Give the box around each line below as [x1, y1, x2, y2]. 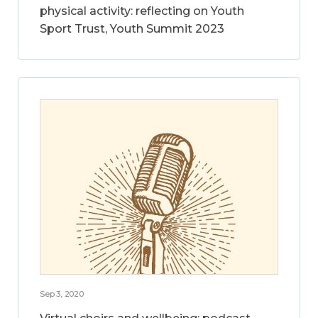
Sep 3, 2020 [40, 288, 84, 299]
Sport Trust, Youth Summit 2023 [40, 21, 224, 35]
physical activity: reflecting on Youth [40, 4, 244, 18]
